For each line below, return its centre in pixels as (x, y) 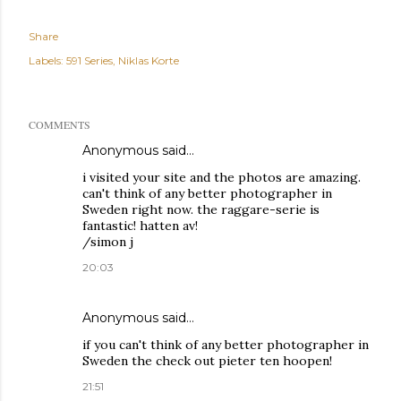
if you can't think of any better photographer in (226, 345)
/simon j (108, 242)
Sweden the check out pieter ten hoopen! (207, 361)
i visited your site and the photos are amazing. (222, 178)
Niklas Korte (149, 61)
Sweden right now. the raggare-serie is (201, 210)
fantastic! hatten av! (140, 226)
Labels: (46, 61)
